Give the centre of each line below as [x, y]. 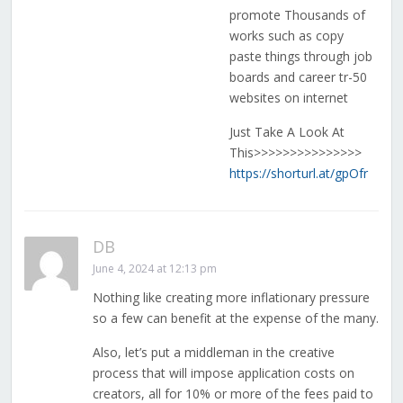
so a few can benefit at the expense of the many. [235, 318]
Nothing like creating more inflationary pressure [231, 298]
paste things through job [300, 57]
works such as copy [286, 36]
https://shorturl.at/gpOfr [298, 174]
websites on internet [288, 98]
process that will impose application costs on [223, 373]
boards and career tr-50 [298, 77]
